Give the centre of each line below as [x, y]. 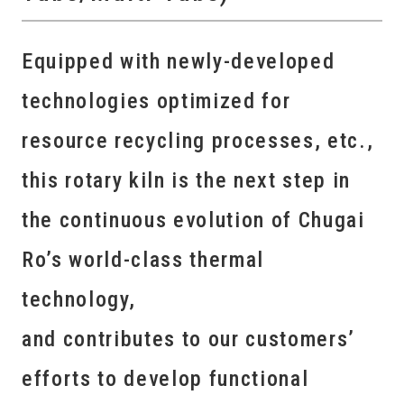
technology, [78, 299]
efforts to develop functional [165, 378]
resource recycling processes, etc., [197, 140]
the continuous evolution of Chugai [193, 220]
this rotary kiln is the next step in [186, 180]
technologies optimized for [156, 101]
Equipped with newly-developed [178, 61]
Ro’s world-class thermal [143, 259]
